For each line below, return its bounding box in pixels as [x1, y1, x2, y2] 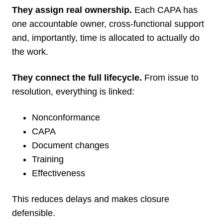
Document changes [32, 140, 109, 150]
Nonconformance [32, 112, 100, 122]
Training [32, 154, 64, 164]
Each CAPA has [132, 4, 198, 15]
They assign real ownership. [12, 4, 132, 15]
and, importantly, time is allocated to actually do [12, 32, 200, 43]
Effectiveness [32, 168, 85, 178]
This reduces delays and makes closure [12, 194, 169, 204]
